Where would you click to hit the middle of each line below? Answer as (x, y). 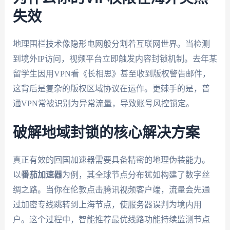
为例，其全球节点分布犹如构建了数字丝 (136, 175)
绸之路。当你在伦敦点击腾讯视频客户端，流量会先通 (111, 190)
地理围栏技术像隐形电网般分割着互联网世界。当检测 (111, 44)
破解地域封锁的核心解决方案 (106, 133)
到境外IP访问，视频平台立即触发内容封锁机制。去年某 (115, 59)
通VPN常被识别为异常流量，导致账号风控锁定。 (103, 103)
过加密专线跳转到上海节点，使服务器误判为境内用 (107, 205)
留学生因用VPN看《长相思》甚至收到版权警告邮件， (111, 73)
